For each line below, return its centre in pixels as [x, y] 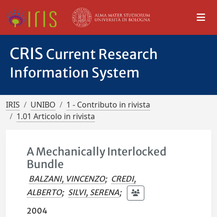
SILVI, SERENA [94, 192]
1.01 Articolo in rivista [56, 116]
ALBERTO [44, 192]
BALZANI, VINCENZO [67, 179]
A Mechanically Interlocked [97, 152]
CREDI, [124, 179]
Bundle [46, 164]
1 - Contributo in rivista [108, 105]
